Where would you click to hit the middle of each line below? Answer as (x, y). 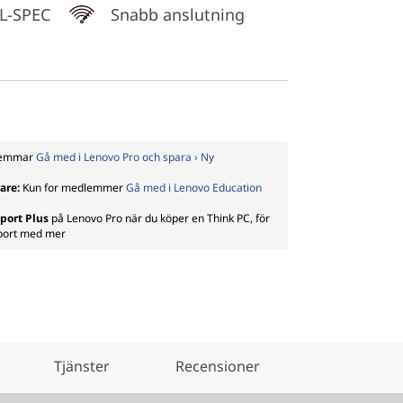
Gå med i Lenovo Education (194, 188)
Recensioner (217, 366)
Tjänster (81, 366)
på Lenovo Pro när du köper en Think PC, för (159, 218)
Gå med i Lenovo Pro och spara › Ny (125, 157)
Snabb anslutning (178, 14)
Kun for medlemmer (74, 188)
